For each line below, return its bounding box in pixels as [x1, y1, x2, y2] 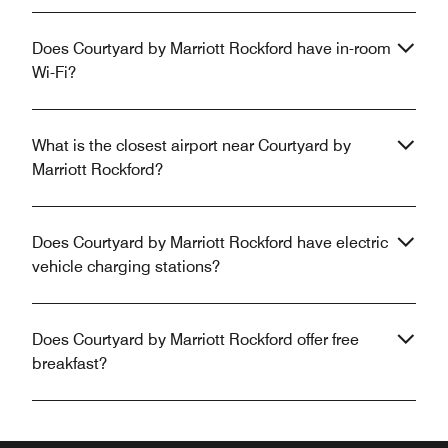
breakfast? [32, 353, 107, 373]
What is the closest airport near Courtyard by [32, 135, 351, 155]
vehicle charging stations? [32, 256, 220, 276]
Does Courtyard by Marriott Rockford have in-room [32, 38, 391, 58]
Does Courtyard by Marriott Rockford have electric [32, 232, 388, 252]
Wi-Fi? [32, 62, 76, 82]
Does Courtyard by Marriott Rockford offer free [32, 329, 359, 349]
